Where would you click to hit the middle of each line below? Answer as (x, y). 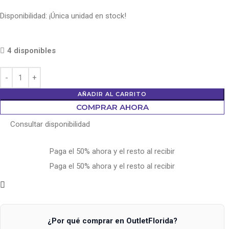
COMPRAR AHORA (112, 107)
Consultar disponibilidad (50, 124)
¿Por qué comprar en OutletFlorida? (112, 221)
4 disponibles (31, 50)
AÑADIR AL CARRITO (112, 94)
